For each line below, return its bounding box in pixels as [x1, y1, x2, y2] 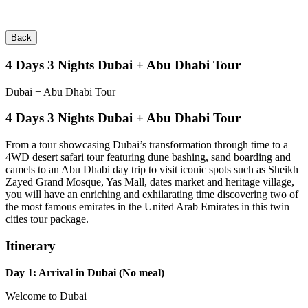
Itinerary [5, 238, 56, 253]
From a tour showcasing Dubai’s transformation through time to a [5, 139, 288, 151]
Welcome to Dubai [5, 289, 87, 302]
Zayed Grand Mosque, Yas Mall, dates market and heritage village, [5, 176, 294, 188]
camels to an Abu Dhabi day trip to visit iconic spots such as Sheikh [5, 164, 298, 176]
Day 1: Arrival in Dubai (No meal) [5, 266, 164, 278]
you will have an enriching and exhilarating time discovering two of [5, 188, 298, 201]
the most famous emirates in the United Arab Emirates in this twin [5, 201, 289, 213]
